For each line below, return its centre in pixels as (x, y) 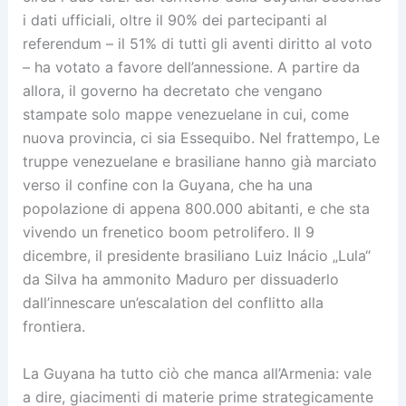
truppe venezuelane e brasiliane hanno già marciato (199, 162)
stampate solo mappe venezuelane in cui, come (185, 115)
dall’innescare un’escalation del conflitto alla (173, 303)
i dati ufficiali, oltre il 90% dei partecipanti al (174, 20)
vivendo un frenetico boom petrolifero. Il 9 (168, 232)
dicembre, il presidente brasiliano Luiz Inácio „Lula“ (196, 256)
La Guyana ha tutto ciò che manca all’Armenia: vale (197, 373)
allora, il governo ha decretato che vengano (172, 91)
